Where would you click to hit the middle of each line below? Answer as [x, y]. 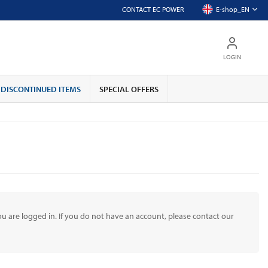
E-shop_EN [232, 9]
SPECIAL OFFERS [129, 89]
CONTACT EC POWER [153, 9]
